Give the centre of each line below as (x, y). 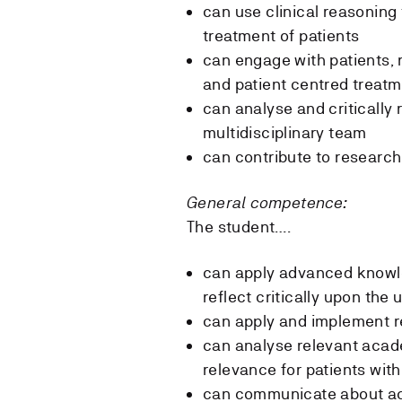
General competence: (267, 202)
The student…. (239, 226)
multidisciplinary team (285, 132)
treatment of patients (281, 35)
